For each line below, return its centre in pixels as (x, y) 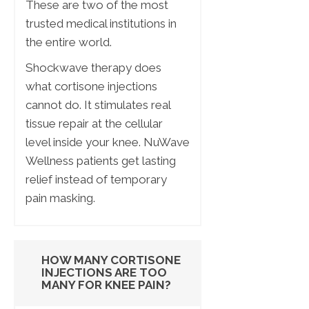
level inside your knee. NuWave (108, 142)
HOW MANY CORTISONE (111, 260)
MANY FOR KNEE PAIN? (106, 285)
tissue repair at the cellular (94, 124)
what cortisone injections (91, 87)
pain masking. (60, 198)
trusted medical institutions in (101, 24)
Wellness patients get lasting (101, 161)
